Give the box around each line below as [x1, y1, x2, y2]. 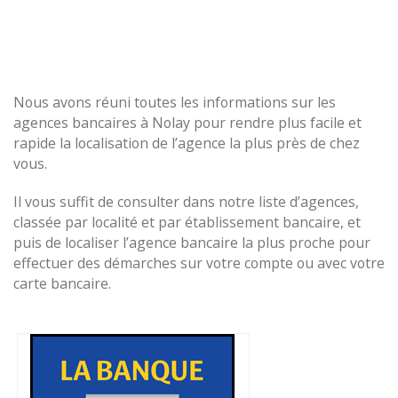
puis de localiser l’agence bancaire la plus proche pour [13, 233, 370, 252]
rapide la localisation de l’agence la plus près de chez [13, 133, 360, 153]
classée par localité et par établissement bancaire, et [13, 212, 361, 232]
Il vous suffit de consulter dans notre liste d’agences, [13, 192, 359, 211]
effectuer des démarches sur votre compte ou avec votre [13, 253, 385, 273]
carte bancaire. [13, 274, 111, 293]
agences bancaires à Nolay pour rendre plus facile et [13, 113, 362, 132]
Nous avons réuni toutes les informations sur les [13, 92, 336, 112]
